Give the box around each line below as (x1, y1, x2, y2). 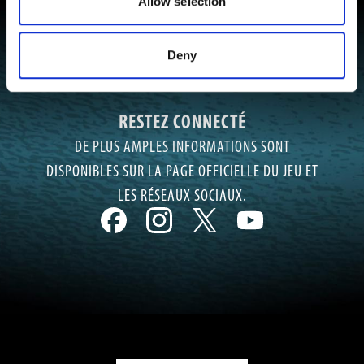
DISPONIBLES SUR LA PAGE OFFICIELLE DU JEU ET (45, 161, 318, 180)
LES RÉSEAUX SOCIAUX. (117, 185, 247, 205)
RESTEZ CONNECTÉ (118, 110, 246, 133)
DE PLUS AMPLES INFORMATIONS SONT (74, 136, 290, 156)
